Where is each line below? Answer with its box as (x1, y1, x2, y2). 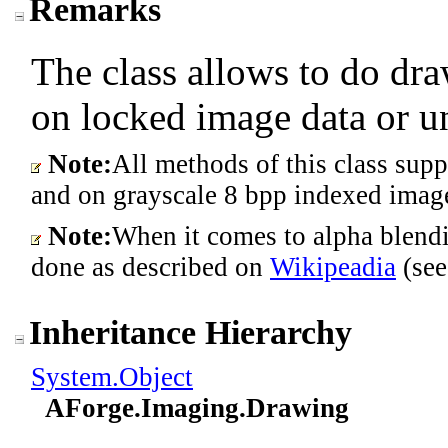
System (31, 362, 112, 392)
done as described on (31, 252, 270, 282)
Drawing (246, 393, 349, 423)
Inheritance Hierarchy (29, 313, 352, 351)
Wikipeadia (270, 252, 396, 282)
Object (119, 362, 193, 392)
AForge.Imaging (45, 393, 239, 423)
